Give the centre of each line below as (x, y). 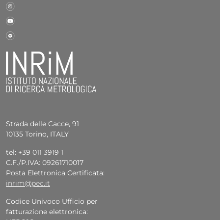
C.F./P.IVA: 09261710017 (45, 162)
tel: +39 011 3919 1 (35, 152)
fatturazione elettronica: (47, 211)
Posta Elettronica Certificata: (55, 173)
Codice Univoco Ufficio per (52, 201)
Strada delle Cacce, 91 (42, 124)
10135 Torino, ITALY (37, 134)
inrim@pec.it (28, 183)
